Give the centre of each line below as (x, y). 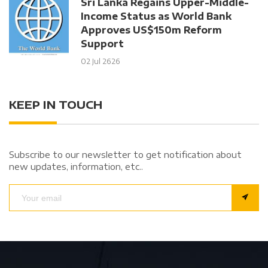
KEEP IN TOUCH (56, 105)
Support (102, 44)
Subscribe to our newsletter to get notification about (125, 155)
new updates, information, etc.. (76, 167)
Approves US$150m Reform (151, 30)
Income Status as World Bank (156, 16)
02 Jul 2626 (100, 62)
